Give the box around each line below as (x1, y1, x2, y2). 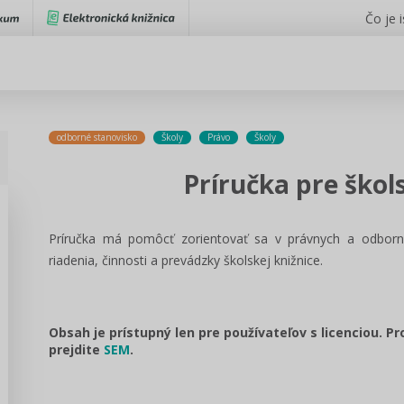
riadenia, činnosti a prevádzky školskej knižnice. (49, 252, 323, 269)
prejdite (49, 341, 104, 358)
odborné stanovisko (57, 131, 137, 143)
